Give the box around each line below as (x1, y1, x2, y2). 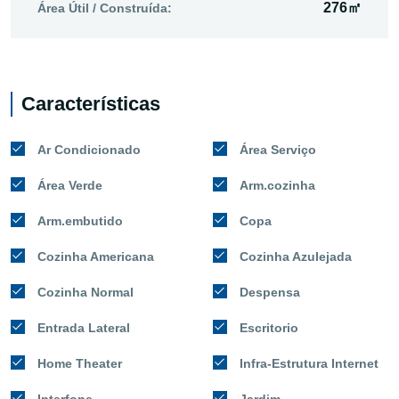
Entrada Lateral (37, 320, 130, 335)
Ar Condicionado (37, 142, 141, 157)
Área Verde (37, 177, 102, 192)
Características (21, 92, 160, 115)
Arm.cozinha (240, 177, 315, 192)
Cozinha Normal (37, 284, 134, 299)
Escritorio (240, 320, 298, 335)
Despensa (240, 284, 300, 299)
